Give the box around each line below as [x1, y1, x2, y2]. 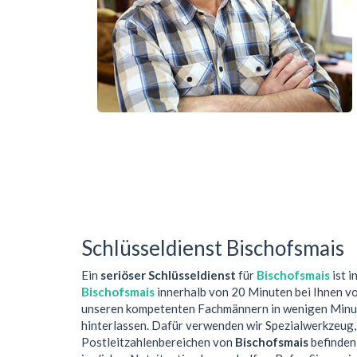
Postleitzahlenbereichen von [81, 335, 235, 350]
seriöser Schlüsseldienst [100, 268, 236, 283]
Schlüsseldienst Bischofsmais [81, 234, 344, 261]
